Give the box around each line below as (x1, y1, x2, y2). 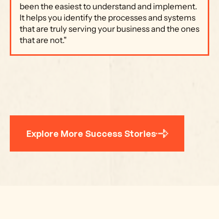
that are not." (20, 35, 67, 45)
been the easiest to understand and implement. (20, 1, 197, 11)
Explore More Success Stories (26, 128, 156, 139)
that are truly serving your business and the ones (20, 24, 199, 34)
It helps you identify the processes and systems (20, 13, 196, 22)
